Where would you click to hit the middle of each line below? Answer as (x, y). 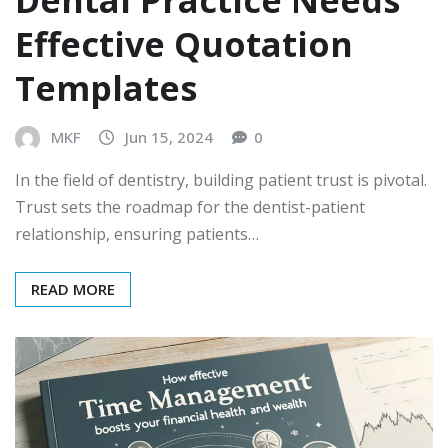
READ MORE (73, 289)
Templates (106, 87)
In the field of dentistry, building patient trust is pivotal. (221, 180)
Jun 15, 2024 (169, 136)
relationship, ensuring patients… (137, 234)
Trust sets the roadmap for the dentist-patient (190, 207)
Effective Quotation (184, 43)
